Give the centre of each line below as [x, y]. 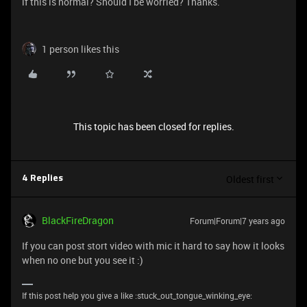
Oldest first [250, 179]
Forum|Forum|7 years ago [237, 221]
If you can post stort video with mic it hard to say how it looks [153, 246]
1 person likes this [81, 49]
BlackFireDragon [78, 220]
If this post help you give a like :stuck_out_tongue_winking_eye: [137, 295]
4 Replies [42, 179]
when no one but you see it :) [83, 260]
